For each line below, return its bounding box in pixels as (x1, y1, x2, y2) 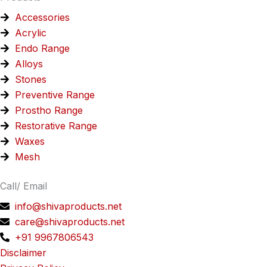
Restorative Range (15, 119, 97, 132)
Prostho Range (15, 104, 83, 116)
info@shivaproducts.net (15, 200, 122, 212)
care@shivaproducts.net (15, 216, 125, 228)
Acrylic (15, 26, 46, 39)
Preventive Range (15, 88, 95, 101)
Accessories (15, 11, 70, 23)
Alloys (15, 57, 43, 70)
